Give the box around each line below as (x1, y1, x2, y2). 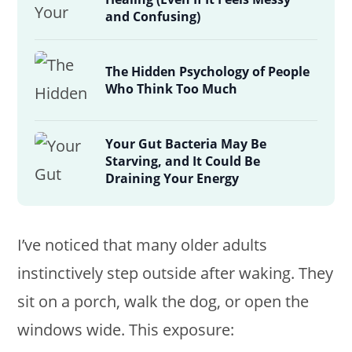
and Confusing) (105, 8, 201, 25)
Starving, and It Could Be (105, 152, 261, 170)
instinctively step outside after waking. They (17, 262, 334, 284)
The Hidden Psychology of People (105, 63, 310, 80)
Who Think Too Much (105, 80, 238, 97)
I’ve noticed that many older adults (17, 234, 268, 255)
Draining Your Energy (105, 170, 240, 187)
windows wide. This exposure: (17, 319, 235, 340)
